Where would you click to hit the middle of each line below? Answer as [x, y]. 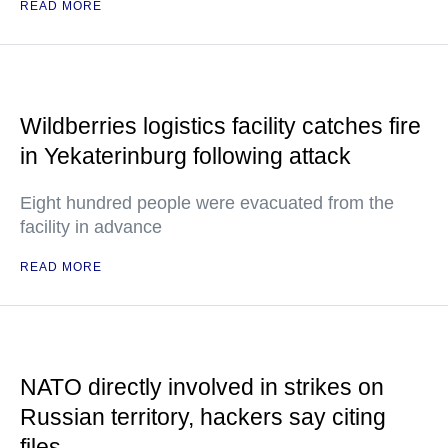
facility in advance [91, 227]
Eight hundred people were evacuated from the [207, 203]
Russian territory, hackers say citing [203, 417]
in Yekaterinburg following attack [185, 156]
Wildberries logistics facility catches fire [220, 126]
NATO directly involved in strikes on [202, 387]
